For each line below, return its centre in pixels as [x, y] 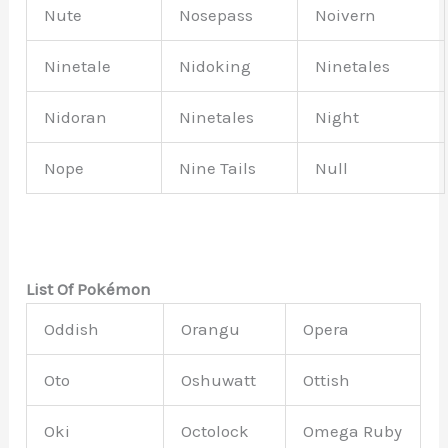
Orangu [211, 328]
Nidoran [76, 117]
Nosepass [216, 15]
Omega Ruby [353, 430]
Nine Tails [218, 168]
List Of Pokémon [89, 288]
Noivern [346, 15]
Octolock [215, 430]
